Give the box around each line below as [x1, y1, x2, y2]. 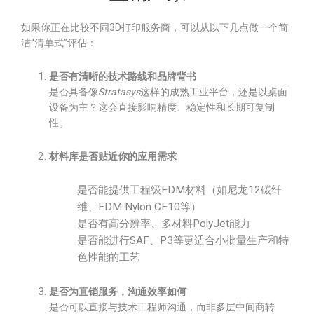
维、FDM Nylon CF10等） [77, 200, 201, 213]
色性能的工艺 [77, 251, 140, 264]
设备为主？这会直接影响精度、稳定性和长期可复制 [49, 102, 275, 113]
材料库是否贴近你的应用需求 [49, 151, 177, 162]
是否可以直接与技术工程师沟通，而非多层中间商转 [49, 301, 275, 313]
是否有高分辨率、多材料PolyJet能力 [77, 217, 250, 230]
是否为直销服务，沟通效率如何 [49, 286, 186, 297]
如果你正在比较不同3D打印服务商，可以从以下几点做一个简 [21, 22, 288, 33]
